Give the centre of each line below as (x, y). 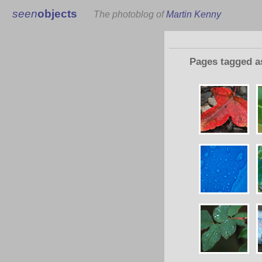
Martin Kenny (194, 14)
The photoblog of (130, 14)
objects (58, 14)
